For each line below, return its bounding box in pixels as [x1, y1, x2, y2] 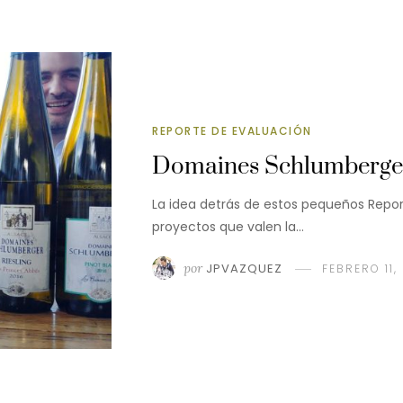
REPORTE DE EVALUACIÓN [152, 122, 312, 139]
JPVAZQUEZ [206, 259, 282, 277]
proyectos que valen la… [152, 217, 304, 236]
